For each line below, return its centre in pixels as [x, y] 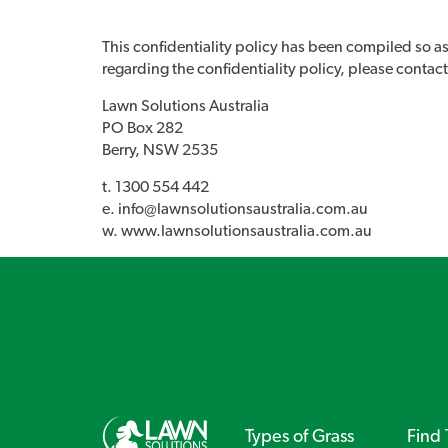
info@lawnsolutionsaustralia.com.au [243, 209]
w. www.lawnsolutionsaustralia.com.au [237, 231]
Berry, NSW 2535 [160, 150]
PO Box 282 [142, 128]
